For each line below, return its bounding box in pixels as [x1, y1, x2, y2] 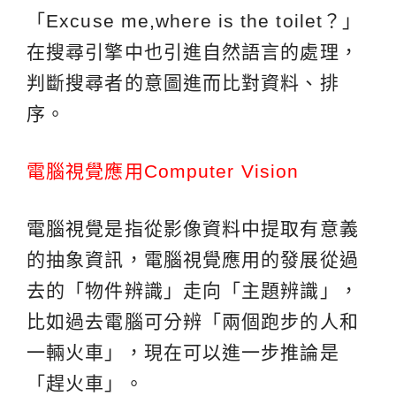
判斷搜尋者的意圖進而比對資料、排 [27, 72, 339, 94]
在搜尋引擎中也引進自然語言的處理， [27, 42, 359, 63]
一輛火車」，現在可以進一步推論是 [27, 342, 339, 363]
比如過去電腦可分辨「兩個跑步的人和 [27, 311, 359, 332]
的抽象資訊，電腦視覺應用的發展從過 [27, 249, 359, 270]
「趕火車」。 [27, 373, 144, 394]
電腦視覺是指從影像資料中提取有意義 [27, 218, 359, 240]
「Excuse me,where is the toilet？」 [27, 11, 362, 32]
